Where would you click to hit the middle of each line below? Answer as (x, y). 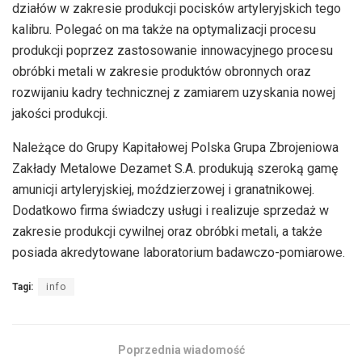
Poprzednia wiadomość (181, 349)
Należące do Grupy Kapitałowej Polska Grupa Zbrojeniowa (175, 147)
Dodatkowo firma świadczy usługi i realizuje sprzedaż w (170, 210)
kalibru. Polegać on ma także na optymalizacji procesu (164, 29)
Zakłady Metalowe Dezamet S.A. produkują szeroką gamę (175, 168)
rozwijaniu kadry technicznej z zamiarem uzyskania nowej (174, 92)
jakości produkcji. (60, 113)
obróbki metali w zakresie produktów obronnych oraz (162, 71)
